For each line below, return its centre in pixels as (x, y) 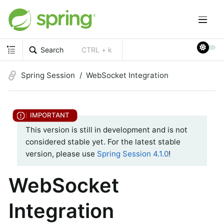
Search (52, 49)
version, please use (61, 154)
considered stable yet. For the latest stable (103, 142)
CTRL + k (97, 49)
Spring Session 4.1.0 (133, 154)
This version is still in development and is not (106, 130)
